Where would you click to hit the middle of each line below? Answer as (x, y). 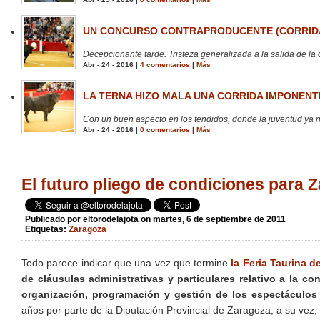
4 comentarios (165, 65)
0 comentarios (165, 130)
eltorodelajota (111, 220)
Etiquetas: (47, 230)
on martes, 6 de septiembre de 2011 (213, 220)
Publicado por (54, 220)
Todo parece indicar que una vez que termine (126, 263)
